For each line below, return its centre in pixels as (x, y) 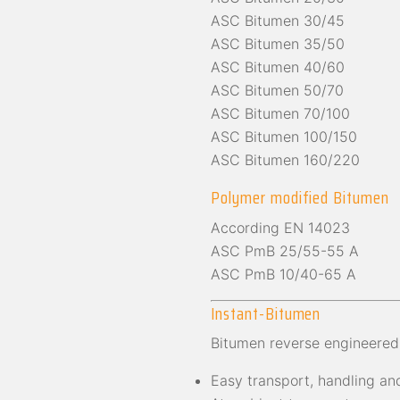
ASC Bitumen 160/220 (285, 160)
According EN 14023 (280, 227)
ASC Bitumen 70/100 (280, 114)
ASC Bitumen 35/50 (278, 44)
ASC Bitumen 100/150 (284, 137)
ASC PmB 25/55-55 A (285, 250)
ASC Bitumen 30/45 (278, 21)
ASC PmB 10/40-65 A (283, 274)
